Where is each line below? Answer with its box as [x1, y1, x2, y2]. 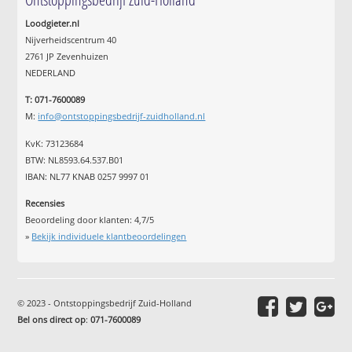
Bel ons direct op [17, 313, 86, 326]
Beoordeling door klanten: [25, 214, 135, 226]
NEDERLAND [25, 66, 76, 79]
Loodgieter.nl [25, 16, 80, 29]
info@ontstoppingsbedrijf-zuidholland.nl [38, 110, 206, 123]
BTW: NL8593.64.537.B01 [25, 153, 124, 166]
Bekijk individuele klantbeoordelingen [31, 230, 187, 243]
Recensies [25, 197, 65, 210]
